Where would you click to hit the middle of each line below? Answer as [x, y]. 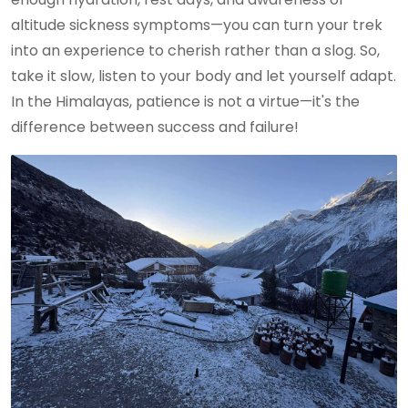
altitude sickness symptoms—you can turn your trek [197, 25]
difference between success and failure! [155, 127]
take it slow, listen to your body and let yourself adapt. [204, 76]
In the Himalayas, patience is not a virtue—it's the [185, 102]
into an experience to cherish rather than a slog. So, [195, 51]
